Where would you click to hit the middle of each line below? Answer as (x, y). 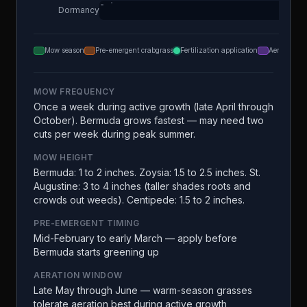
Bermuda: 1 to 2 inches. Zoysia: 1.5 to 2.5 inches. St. (147, 172)
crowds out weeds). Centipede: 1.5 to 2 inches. (139, 200)
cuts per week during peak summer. (114, 134)
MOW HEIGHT (64, 157)
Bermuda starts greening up (96, 252)
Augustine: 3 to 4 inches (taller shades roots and (142, 186)
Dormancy (79, 10)
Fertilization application (219, 50)
